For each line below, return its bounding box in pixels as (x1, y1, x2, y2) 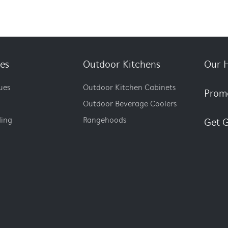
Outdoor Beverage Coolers (83, 100, 177, 108)
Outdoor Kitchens (83, 60, 161, 70)
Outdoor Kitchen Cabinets (83, 84, 176, 92)
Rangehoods (83, 117, 127, 125)
